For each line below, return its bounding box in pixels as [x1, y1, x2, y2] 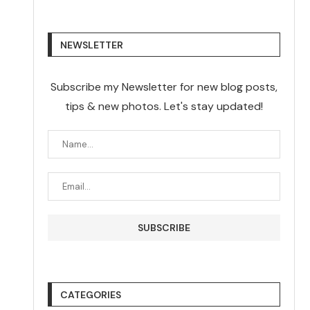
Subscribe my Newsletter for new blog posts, [51, 79, 278, 94]
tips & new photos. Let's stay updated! [65, 98, 264, 113]
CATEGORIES [60, 288, 122, 301]
